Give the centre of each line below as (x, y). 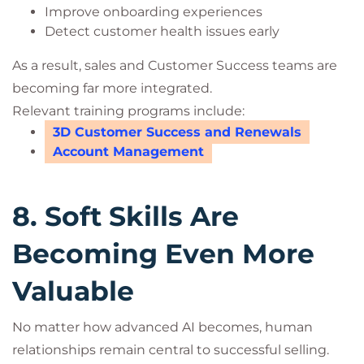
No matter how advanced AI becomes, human (162, 327)
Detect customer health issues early (162, 31)
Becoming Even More (163, 253)
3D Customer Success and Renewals (177, 132)
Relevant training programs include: (128, 111)
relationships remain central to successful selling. (171, 350)
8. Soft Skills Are (126, 216)
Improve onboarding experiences (154, 12)
